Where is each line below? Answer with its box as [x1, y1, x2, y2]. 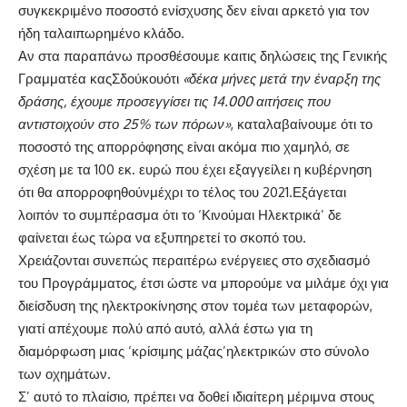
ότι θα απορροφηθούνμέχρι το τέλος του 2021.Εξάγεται [18, 183, 346, 201]
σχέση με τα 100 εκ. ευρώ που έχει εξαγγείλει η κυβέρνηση [18, 160, 372, 178]
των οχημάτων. [18, 364, 111, 382]
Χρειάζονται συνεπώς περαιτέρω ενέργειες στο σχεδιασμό [18, 251, 370, 269]
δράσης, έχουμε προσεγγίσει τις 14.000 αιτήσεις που [18, 92, 331, 110]
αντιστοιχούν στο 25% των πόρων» [18, 114, 231, 133]
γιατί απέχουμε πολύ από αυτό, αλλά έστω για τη [18, 319, 313, 337]
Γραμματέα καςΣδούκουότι [18, 69, 183, 87]
